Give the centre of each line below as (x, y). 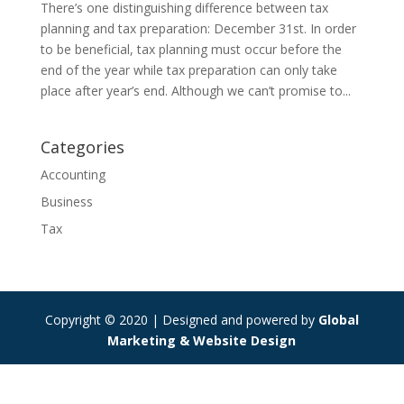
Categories (82, 147)
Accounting (73, 174)
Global (338, 320)
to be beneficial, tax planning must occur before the (191, 49)
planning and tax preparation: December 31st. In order (198, 28)
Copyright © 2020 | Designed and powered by (181, 320)
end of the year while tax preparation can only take (188, 70)
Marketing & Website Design (202, 340)
